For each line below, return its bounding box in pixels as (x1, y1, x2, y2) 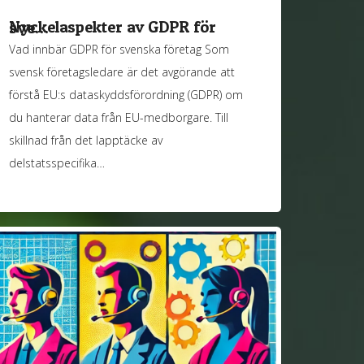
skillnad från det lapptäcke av (9, 132, 163, 149)
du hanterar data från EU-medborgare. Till (9, 110, 229, 126)
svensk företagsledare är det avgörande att (9, 64, 236, 80)
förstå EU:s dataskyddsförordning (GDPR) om (9, 87, 244, 103)
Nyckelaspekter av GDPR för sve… (9, 17, 49, 37)
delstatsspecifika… (9, 155, 106, 171)
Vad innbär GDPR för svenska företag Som (9, 41, 230, 58)
